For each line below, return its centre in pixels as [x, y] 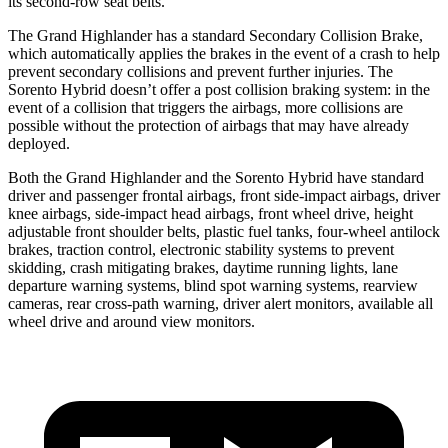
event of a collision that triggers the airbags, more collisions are [205, 107]
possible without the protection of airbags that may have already [208, 125]
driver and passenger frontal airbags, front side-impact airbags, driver [224, 195]
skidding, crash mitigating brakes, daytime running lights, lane [203, 267]
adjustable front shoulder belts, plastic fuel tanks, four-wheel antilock [224, 231]
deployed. [39, 143]
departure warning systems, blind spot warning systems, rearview [213, 285]
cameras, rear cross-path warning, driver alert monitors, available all [220, 303]
